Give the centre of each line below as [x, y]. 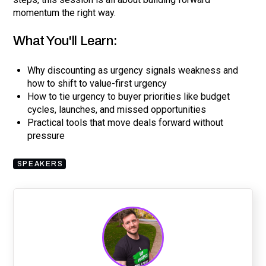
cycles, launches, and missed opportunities [117, 109]
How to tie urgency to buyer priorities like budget [129, 96]
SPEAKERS [40, 164]
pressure [46, 135]
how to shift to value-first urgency [97, 83]
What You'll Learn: [65, 40]
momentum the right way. [65, 12]
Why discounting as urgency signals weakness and [133, 70]
